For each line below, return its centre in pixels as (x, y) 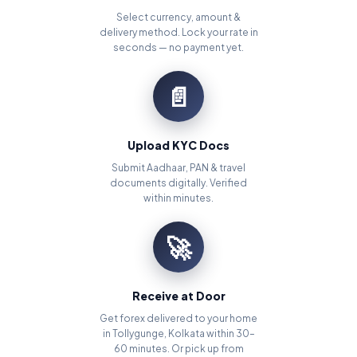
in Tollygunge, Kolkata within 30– (178, 334)
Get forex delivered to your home (178, 319)
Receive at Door (178, 296)
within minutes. (178, 198)
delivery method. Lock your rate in (178, 33)
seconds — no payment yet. (178, 48)
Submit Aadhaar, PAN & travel (178, 168)
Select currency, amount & (178, 18)
